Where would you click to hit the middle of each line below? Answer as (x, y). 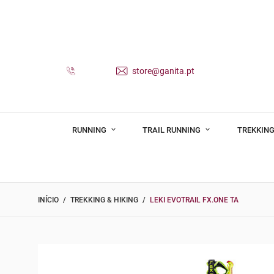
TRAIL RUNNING (173, 130)
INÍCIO (48, 200)
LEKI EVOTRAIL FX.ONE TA (194, 200)
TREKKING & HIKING (104, 200)
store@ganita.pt (162, 71)
